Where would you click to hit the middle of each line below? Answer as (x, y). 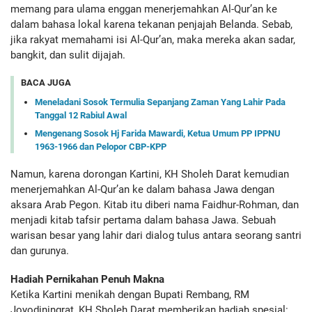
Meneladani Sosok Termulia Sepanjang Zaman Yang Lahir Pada (160, 102)
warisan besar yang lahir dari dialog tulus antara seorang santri (156, 235)
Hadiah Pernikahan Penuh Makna (87, 279)
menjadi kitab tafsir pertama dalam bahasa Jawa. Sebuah (143, 220)
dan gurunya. (40, 250)
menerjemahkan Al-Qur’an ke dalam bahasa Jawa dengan (142, 189)
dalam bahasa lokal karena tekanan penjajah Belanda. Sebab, (151, 24)
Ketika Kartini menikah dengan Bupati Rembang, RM (130, 294)
